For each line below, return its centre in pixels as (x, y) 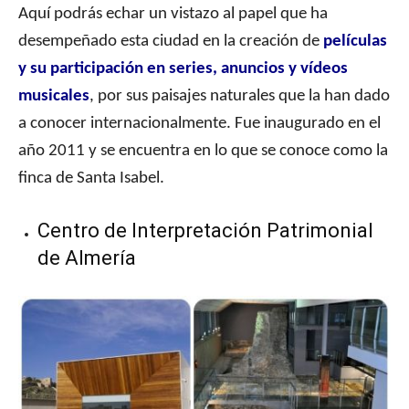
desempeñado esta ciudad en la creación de (171, 42)
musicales (54, 97)
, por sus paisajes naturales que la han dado (240, 97)
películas (355, 42)
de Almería (87, 258)
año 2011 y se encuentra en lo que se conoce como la (203, 152)
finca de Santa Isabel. (91, 179)
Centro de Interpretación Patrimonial (205, 231)
